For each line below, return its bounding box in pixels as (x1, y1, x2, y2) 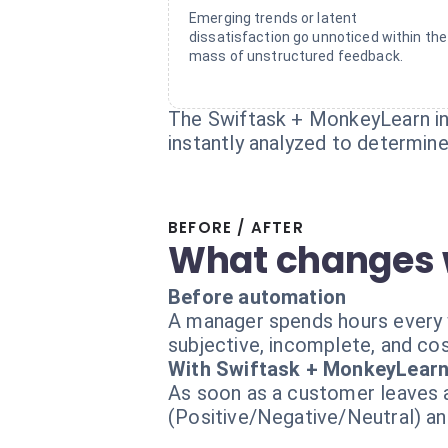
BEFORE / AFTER (168, 217, 304, 238)
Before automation (168, 285, 347, 309)
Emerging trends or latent (189, 10, 358, 26)
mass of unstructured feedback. (189, 48, 403, 64)
